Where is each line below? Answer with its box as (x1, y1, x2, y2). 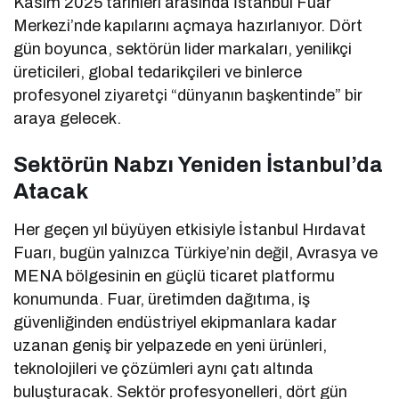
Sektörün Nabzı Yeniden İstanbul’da (13, 152, 383, 176)
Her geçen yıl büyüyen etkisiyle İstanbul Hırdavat (13, 220, 367, 239)
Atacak (13, 179, 88, 203)
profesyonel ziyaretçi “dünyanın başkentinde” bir (13, 85, 363, 104)
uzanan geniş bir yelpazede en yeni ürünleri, (13, 336, 328, 354)
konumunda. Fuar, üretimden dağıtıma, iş (13, 289, 311, 308)
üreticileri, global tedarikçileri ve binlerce (13, 62, 303, 81)
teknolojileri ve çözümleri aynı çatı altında (13, 359, 314, 378)
